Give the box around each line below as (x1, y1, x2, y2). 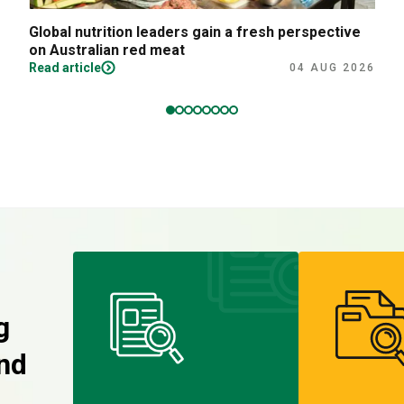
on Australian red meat (29, 41, 185, 59)
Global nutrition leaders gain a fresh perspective (29, 23, 361, 41)
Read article (29, 60, 101, 75)
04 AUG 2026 (289, 61, 375, 74)
